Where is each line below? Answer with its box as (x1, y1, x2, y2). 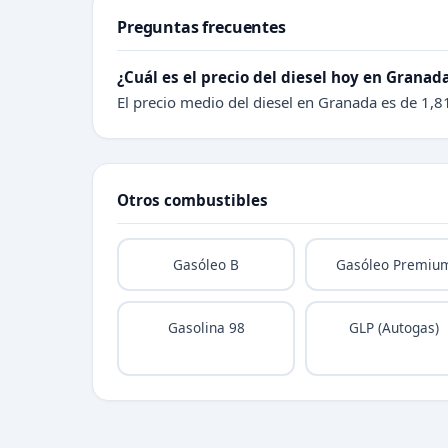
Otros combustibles (117, 190, 268, 210)
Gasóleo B (173, 254, 239, 274)
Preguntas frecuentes (117, 16, 286, 38)
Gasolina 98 (167, 317, 245, 337)
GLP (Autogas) (349, 317, 439, 337)
